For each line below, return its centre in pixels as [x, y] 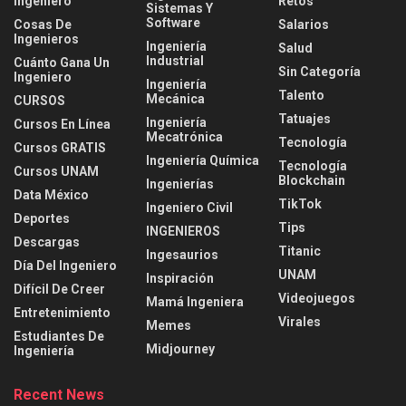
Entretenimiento [62, 312]
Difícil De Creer [59, 289]
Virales [300, 321]
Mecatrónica [184, 136]
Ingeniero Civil [189, 207]
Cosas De [43, 24]
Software [173, 22]
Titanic [300, 251]
